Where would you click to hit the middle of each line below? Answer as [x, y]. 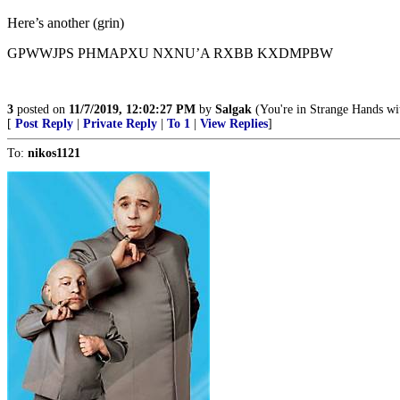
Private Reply [120, 124]
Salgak [233, 109]
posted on [41, 109]
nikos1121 [54, 153]
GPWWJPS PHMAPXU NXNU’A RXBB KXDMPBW [170, 53]
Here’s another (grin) [66, 23]
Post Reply [44, 124]
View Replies [234, 124]
